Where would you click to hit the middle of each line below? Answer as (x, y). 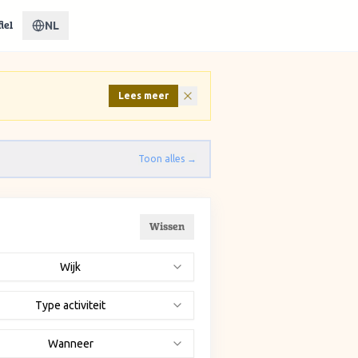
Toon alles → (167, 159)
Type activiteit (70, 305)
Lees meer (143, 95)
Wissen (167, 227)
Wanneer (70, 344)
